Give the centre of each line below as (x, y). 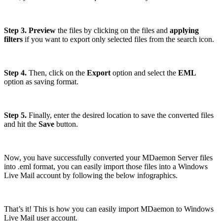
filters (13, 39)
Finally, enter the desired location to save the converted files (121, 115)
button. (66, 124)
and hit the (21, 124)
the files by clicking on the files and (114, 31)
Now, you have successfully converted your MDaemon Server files (108, 158)
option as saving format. (41, 82)
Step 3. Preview (31, 31)
